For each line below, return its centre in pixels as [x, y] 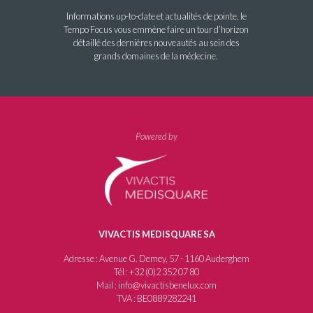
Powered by [156, 136]
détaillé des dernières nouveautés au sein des [156, 42]
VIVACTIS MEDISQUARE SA [156, 234]
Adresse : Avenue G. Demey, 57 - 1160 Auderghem [156, 259]
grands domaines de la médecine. [156, 56]
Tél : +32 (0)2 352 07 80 [156, 272]
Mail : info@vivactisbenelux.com [156, 285]
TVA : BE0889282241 [156, 299]
